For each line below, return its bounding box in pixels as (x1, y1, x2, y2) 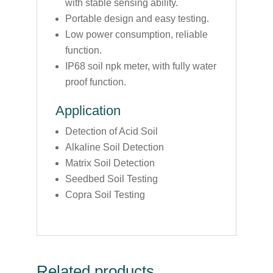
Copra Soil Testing (65, 189, 145, 200)
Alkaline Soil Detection (65, 141, 164, 152)
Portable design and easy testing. (65, 13, 209, 24)
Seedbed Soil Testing (65, 173, 158, 184)
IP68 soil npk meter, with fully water (65, 60, 216, 71)
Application (55, 102, 121, 118)
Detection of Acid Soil (65, 126, 158, 136)
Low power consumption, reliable (65, 29, 208, 40)
